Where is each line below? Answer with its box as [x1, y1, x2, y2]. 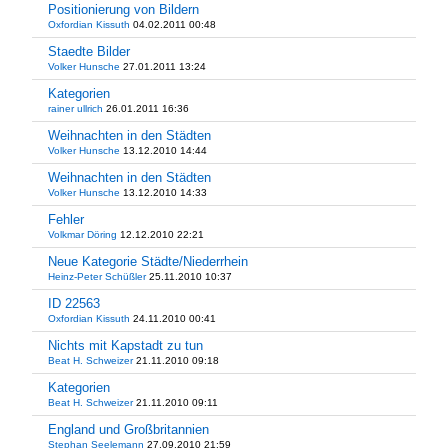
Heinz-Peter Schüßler [48, 271, 146, 282]
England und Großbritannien [48, 422, 209, 437]
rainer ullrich [48, 103, 103, 114]
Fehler [48, 212, 84, 227]
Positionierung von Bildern [48, 2, 199, 17]
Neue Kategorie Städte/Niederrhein [48, 254, 248, 269]
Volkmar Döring [48, 229, 117, 240]
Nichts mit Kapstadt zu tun [48, 338, 203, 353]
